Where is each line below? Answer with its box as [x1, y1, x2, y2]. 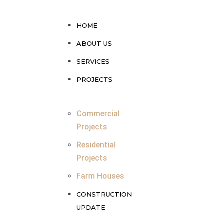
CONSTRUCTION [76, 190, 132, 198]
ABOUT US [76, 39, 112, 47]
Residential [76, 140, 116, 149]
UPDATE [76, 203, 106, 211]
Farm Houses [76, 171, 125, 181]
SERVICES [76, 57, 110, 65]
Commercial [76, 109, 120, 118]
